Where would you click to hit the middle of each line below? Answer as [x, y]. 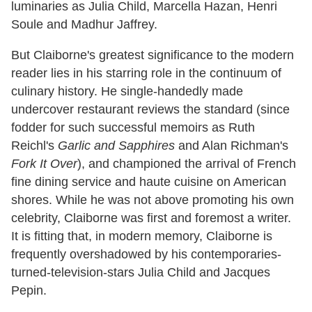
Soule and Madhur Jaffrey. [84, 24]
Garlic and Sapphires [116, 145]
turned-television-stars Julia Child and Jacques [141, 272]
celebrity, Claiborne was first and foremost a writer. [151, 218]
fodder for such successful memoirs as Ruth [133, 127]
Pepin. [29, 290]
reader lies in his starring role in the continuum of [146, 73]
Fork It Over [44, 163]
